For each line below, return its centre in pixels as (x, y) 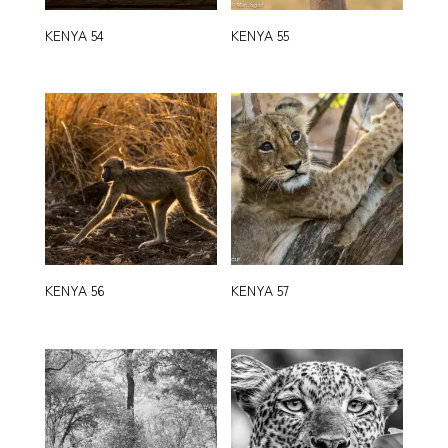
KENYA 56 (74, 290)
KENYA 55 (260, 35)
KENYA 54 (74, 35)
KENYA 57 (260, 290)
